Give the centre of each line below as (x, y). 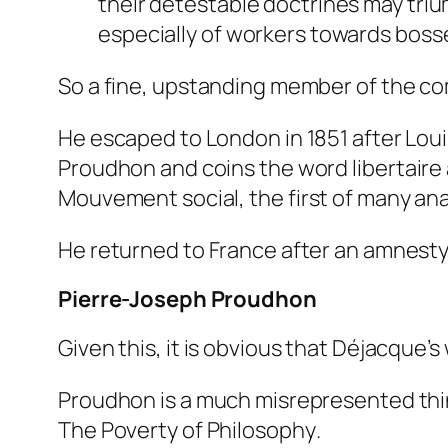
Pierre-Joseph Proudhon (187, 298)
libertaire (397, 167)
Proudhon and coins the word (205, 167)
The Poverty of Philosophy (187, 429)
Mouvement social (149, 197)
